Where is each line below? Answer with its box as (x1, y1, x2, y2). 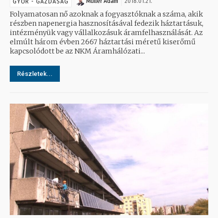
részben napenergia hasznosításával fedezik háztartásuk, (10, 19, 203, 28)
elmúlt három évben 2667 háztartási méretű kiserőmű (10, 37, 196, 47)
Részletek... (17, 70, 53, 78)
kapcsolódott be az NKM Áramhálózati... (10, 47, 145, 56)
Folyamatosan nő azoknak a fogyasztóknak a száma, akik (10, 10, 203, 19)
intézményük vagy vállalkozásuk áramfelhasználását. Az (10, 28, 194, 37)
